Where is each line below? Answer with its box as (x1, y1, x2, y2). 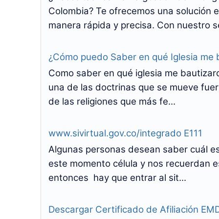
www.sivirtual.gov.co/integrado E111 (48, 128, 202, 139)
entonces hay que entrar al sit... (48, 172, 186, 183)
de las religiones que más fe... (48, 96, 175, 107)
